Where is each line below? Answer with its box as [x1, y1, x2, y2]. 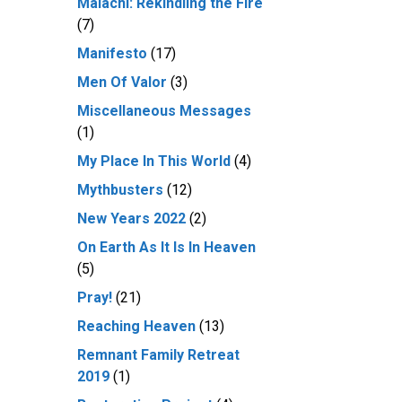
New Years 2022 [77, 210, 186, 227]
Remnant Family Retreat [77, 346, 240, 363]
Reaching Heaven [77, 318, 196, 335]
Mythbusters [77, 181, 163, 198]
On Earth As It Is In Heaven [77, 239, 256, 256]
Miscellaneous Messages [77, 102, 251, 119]
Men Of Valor [77, 74, 167, 91]
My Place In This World [77, 153, 231, 170]
